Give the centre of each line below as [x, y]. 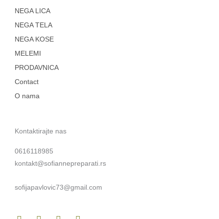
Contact [27, 82]
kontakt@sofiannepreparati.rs [60, 164]
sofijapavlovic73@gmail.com [58, 188]
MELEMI [28, 54]
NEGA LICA [33, 11]
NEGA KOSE [34, 40]
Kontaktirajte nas [41, 131]
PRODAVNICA [37, 68]
